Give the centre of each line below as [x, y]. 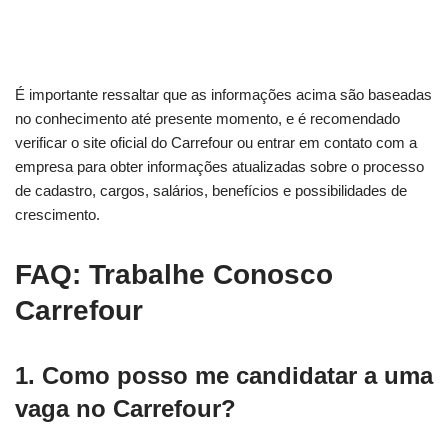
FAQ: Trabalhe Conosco [174, 274]
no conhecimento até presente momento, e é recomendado [207, 118]
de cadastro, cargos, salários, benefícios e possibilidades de [211, 190]
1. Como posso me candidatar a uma [224, 375]
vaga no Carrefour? [125, 408]
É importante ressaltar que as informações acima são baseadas [223, 94]
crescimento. [57, 214]
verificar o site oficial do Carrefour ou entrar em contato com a [216, 142]
